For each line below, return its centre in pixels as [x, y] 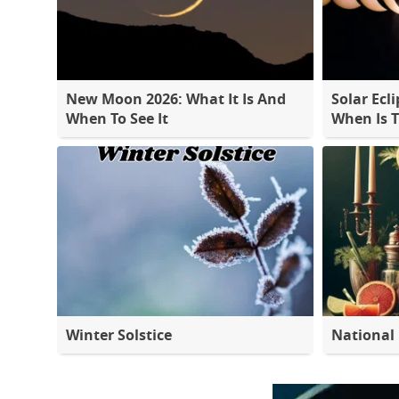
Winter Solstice [119, 334]
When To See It [117, 119]
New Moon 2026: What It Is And [176, 99]
